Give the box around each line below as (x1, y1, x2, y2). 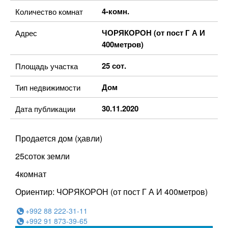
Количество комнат (15, 6, 83, 17)
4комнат (15, 168, 46, 180)
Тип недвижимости (15, 82, 80, 93)
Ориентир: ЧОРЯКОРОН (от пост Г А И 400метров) (15, 186, 208, 197)
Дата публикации (15, 103, 75, 114)
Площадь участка (15, 61, 78, 71)
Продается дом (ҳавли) (15, 132, 102, 144)
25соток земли (15, 150, 70, 162)
